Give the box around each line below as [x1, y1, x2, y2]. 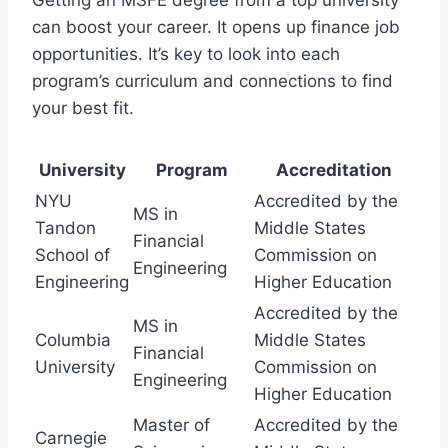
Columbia [35, 329, 111, 350]
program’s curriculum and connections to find [32, 70, 393, 91]
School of [35, 244, 110, 265]
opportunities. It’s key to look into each [32, 43, 340, 64]
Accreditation [275, 159, 392, 180]
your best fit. [32, 97, 134, 118]
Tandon [35, 217, 96, 238]
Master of [133, 414, 210, 435]
